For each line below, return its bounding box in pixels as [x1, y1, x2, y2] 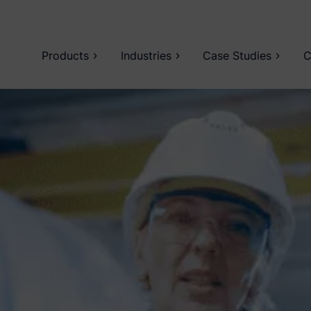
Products [42, 49, 90, 62]
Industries [120, 49, 171, 62]
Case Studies [203, 49, 272, 62]
